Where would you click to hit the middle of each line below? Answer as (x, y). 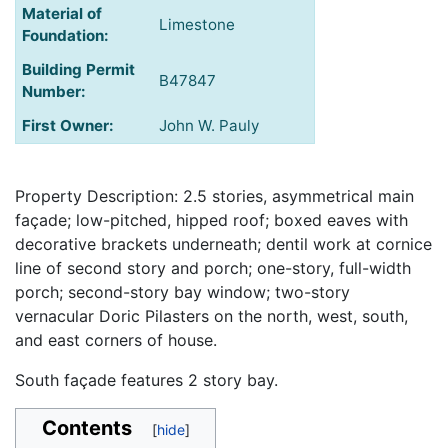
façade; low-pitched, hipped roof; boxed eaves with (211, 220)
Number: (54, 92)
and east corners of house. (116, 340)
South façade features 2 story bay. (146, 380)
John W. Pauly (209, 126)
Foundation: (65, 36)
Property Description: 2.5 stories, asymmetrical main (214, 196)
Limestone (197, 25)
